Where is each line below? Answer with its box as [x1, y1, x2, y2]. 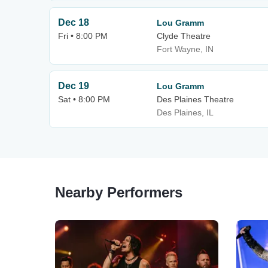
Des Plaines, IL [157, 108, 214, 117]
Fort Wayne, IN [157, 44, 214, 54]
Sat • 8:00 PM [58, 95, 110, 104]
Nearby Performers [55, 184, 182, 200]
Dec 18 [58, 17, 89, 28]
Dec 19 [58, 81, 89, 91]
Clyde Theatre [157, 31, 211, 41]
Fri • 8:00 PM [58, 31, 108, 41]
